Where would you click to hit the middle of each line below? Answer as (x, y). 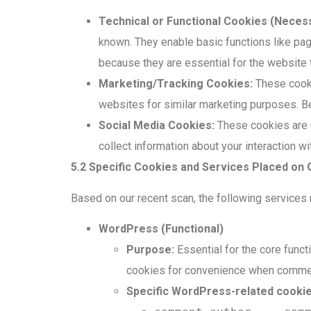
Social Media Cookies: (157, 126)
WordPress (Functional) (161, 229)
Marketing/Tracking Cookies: (176, 84)
